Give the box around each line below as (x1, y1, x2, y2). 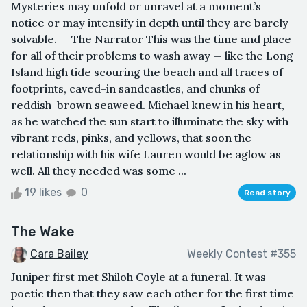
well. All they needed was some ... (11, 164, 186, 178)
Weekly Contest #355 (187, 247, 296, 261)
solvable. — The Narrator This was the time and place (11, 32, 291, 47)
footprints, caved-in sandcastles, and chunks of (11, 82, 260, 96)
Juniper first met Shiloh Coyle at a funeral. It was (11, 269, 266, 284)
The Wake (11, 223, 75, 241)
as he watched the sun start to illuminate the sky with (11, 114, 288, 129)
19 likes (22, 186, 64, 199)
